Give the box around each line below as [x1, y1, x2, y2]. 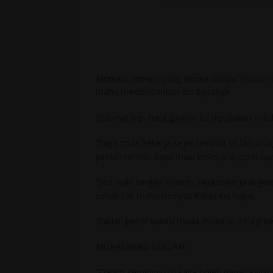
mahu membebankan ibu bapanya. [96, 86, 232, 98]
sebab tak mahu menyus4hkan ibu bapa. [96, 190, 254, 202]
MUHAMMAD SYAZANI [96, 241, 187, 253]
